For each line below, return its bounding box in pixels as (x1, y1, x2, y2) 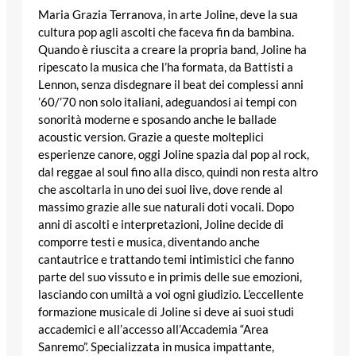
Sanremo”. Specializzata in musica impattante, (38, 339, 274, 354)
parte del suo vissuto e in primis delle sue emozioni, (38, 269, 302, 284)
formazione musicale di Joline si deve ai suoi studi (38, 304, 294, 319)
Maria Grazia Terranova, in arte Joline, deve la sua (38, 7, 298, 21)
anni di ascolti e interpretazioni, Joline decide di (38, 217, 284, 231)
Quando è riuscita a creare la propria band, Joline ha (38, 42, 307, 56)
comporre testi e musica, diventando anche (38, 234, 260, 249)
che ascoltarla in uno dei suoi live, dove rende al (38, 182, 283, 196)
